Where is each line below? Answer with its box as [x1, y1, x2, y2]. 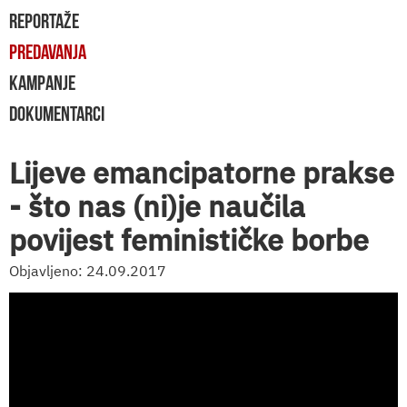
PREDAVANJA [9, 41, 86, 63]
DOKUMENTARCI [9, 103, 104, 124]
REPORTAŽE [9, 10, 79, 32]
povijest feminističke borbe [9, 221, 369, 259]
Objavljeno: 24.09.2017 [9, 262, 166, 281]
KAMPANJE [9, 72, 75, 94]
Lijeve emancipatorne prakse [9, 154, 394, 192]
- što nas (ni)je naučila [9, 187, 305, 225]
